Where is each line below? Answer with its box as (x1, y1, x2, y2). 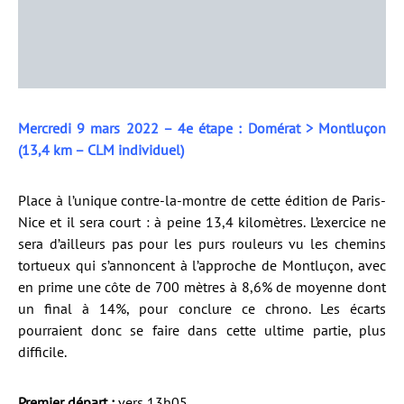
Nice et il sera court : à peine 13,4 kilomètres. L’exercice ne (18, 213, 386, 232)
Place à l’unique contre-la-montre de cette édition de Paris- (18, 191, 386, 210)
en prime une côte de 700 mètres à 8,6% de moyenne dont (18, 278, 386, 297)
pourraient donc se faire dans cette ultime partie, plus (18, 321, 386, 340)
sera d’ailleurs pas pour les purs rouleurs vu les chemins (18, 234, 386, 253)
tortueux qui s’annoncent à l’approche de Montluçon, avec (18, 256, 386, 275)
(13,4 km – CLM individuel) (18, 141, 184, 160)
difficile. (18, 343, 67, 362)
